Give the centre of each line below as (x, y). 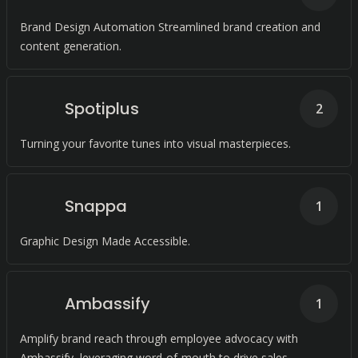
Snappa (96, 206)
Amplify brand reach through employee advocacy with (159, 338)
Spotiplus (102, 109)
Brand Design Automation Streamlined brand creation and (170, 27)
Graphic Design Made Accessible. (105, 241)
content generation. (71, 46)
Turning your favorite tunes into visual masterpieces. (155, 143)
